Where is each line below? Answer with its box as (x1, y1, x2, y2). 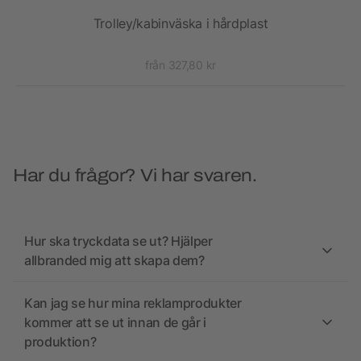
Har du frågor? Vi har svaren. (13, 166, 257, 186)
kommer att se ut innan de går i (24, 314, 207, 331)
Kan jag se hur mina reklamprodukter (24, 295, 242, 312)
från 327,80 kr (144, 58, 217, 73)
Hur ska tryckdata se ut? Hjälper (24, 233, 213, 250)
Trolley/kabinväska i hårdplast (93, 15, 268, 32)
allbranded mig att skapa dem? (24, 252, 205, 269)
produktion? (24, 334, 97, 351)
